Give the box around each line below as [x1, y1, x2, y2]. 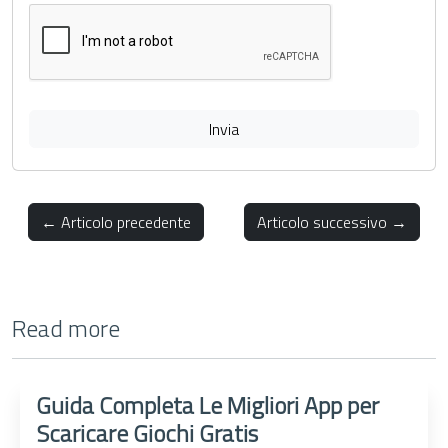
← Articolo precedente [41, 210, 191, 234]
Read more [12, 310, 120, 347]
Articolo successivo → [257, 210, 407, 234]
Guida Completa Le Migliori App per [36, 387, 380, 424]
